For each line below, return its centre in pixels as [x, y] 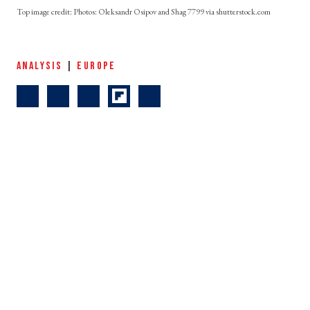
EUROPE [97, 66]
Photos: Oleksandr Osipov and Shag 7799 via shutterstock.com [173, 11]
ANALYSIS [40, 66]
